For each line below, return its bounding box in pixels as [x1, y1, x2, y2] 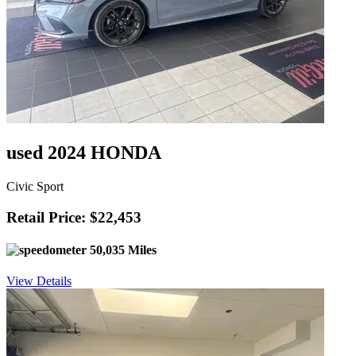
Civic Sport [6, 179, 64, 193]
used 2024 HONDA [6, 141, 161, 163]
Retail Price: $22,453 [6, 208, 141, 226]
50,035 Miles [87, 242, 157, 257]
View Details [6, 274, 72, 288]
